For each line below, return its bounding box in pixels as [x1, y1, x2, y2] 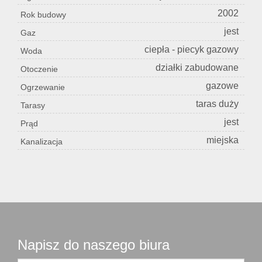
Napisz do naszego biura [18, 237, 170, 253]
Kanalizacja [20, 137, 63, 147]
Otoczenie [20, 64, 58, 74]
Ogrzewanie [20, 82, 65, 92]
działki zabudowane [156, 63, 239, 73]
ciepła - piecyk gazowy [144, 44, 239, 55]
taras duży [196, 99, 239, 109]
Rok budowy [20, 10, 66, 20]
